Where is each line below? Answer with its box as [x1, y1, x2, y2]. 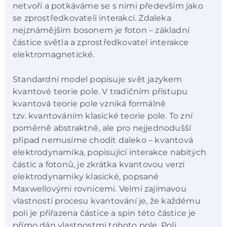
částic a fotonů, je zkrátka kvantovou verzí [13, 159, 185, 169]
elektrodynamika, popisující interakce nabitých [13, 147, 207, 157]
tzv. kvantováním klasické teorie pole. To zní [13, 110, 193, 121]
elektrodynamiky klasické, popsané [13, 171, 159, 181]
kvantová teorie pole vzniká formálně [13, 98, 166, 108]
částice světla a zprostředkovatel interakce [13, 37, 189, 48]
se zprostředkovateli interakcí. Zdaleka [13, 13, 171, 23]
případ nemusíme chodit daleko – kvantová [13, 135, 194, 145]
